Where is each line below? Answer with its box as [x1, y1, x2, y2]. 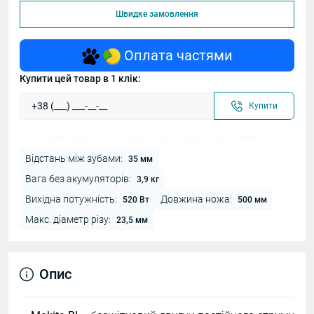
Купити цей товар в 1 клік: [20, 73, 141, 84]
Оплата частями [123, 47, 233, 64]
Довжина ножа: [161, 193, 232, 205]
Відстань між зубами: [25, 153, 123, 164]
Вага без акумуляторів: [25, 173, 131, 184]
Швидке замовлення [116, 9, 198, 19]
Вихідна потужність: [25, 193, 117, 205]
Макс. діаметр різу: [25, 214, 111, 225]
